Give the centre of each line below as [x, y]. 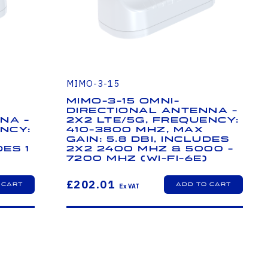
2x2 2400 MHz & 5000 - [150, 149]
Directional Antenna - [152, 110]
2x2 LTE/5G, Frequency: [153, 120]
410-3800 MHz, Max [135, 130]
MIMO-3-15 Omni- [123, 101]
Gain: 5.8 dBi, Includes [148, 139]
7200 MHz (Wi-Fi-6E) [137, 158]
